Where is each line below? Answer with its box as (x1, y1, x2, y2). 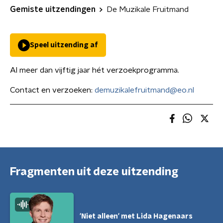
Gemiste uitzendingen (10, 5, 96, 13)
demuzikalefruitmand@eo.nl (95, 86, 194, 94)
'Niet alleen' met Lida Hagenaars (80, 213, 193, 220)
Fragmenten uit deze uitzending (10, 166, 178, 177)
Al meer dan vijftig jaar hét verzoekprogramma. (10, 66, 179, 74)
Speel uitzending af (30, 42, 98, 49)
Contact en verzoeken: (10, 86, 95, 94)
